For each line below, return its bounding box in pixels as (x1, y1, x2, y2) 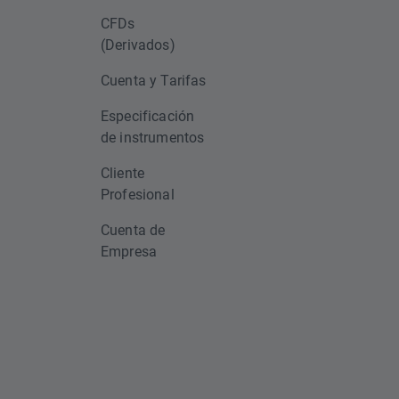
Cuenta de (101, 220, 166, 239)
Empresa (101, 241, 158, 260)
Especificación (101, 106, 195, 125)
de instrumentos (101, 127, 205, 146)
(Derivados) (101, 35, 175, 53)
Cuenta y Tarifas (101, 70, 207, 89)
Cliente (101, 163, 145, 182)
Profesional (101, 184, 175, 203)
